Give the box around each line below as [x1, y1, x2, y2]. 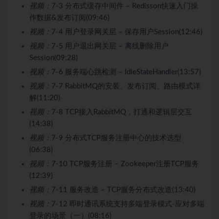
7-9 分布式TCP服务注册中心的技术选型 [51, 134, 181, 142]
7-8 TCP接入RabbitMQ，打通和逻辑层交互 [51, 108, 192, 116]
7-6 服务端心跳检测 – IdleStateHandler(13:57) [51, 68, 201, 76]
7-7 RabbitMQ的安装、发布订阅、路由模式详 [51, 82, 200, 90]
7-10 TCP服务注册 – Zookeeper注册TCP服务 [51, 160, 199, 168]
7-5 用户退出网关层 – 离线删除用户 [51, 42, 169, 50]
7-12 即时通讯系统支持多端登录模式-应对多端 [51, 200, 204, 208]
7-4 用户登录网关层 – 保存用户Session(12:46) [51, 28, 202, 36]
